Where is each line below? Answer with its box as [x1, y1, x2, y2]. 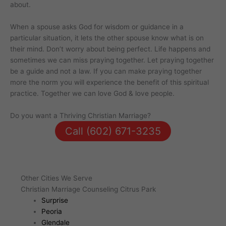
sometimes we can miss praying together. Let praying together [10, 56, 214, 65]
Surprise [41, 196, 68, 204]
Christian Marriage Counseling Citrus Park [20, 185, 156, 193]
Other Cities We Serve [20, 174, 92, 182]
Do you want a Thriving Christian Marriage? [10, 111, 151, 120]
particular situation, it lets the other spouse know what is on [10, 34, 204, 42]
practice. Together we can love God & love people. [10, 89, 175, 98]
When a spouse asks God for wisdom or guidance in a [10, 23, 184, 31]
